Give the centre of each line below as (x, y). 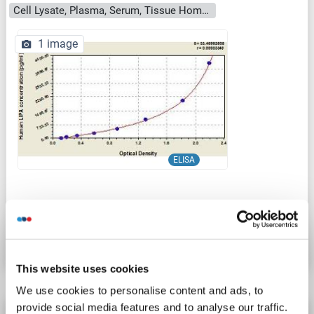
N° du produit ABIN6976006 (78, 212)
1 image (58, 44)
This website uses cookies (83, 268)
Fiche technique (87, 239)
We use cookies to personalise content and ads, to (140, 290)
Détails (241, 239)
